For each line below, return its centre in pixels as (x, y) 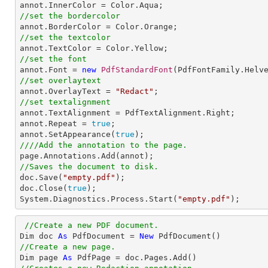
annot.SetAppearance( (68, 134)
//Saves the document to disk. (89, 167)
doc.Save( (41, 177)
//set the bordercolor (70, 16)
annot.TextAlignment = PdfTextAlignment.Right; (130, 113)
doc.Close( (44, 188)
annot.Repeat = (56, 124)
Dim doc (39, 236)
